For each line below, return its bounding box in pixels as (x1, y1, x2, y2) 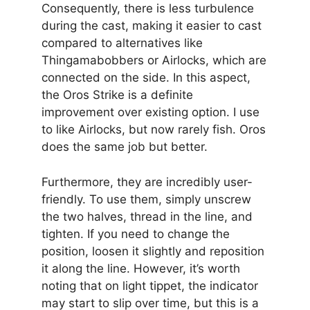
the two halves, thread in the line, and (42, 209, 253, 224)
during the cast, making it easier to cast (42, 19, 262, 33)
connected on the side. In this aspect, (42, 71, 250, 85)
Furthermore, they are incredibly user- (42, 174, 253, 189)
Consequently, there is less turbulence (42, 1, 254, 16)
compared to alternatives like (42, 36, 203, 51)
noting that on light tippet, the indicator (42, 278, 258, 293)
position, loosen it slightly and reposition (42, 244, 264, 258)
